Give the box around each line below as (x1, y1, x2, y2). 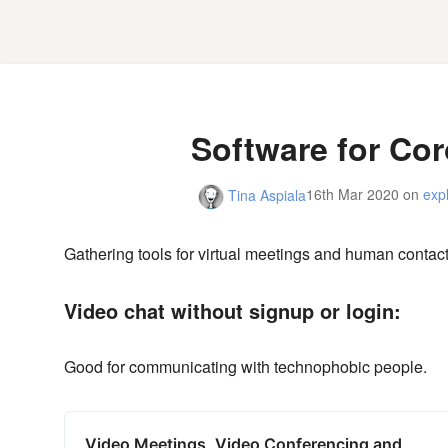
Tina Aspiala (223, 184, 306, 205)
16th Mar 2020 (305, 184, 399, 204)
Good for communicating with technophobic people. (64, 355, 427, 378)
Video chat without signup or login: (64, 296, 401, 325)
